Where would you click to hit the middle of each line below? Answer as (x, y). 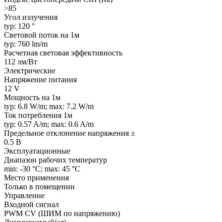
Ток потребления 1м (38, 115)
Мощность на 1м (32, 97)
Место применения (36, 177)
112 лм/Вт (21, 61)
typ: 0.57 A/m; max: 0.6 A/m (49, 124)
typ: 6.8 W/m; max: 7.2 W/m (49, 106)
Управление (24, 195)
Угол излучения (31, 17)
